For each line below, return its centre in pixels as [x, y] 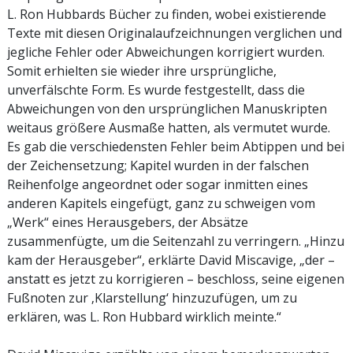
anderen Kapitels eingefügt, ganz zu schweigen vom [161, 203]
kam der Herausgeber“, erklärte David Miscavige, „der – [171, 260]
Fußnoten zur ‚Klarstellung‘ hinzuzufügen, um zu [152, 297]
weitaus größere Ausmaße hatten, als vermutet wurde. [169, 127]
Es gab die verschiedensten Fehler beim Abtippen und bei [176, 146]
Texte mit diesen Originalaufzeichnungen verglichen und [175, 33]
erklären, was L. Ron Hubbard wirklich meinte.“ [144, 316]
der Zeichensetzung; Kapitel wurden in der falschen [158, 165]
